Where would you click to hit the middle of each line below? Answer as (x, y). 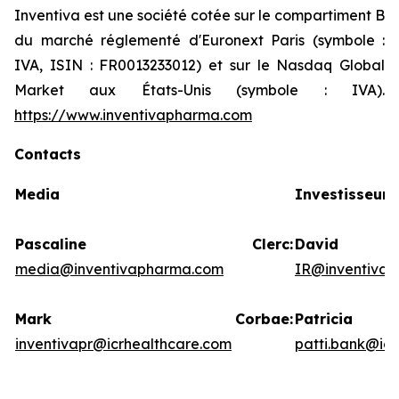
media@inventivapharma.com (119, 269)
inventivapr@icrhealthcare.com (123, 344)
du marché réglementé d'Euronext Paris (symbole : (199, 40)
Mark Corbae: (154, 319)
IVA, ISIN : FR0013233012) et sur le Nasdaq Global (199, 65)
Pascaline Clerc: (154, 244)
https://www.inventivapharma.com (133, 115)
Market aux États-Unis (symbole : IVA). (199, 90)
